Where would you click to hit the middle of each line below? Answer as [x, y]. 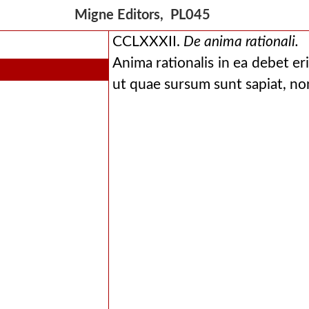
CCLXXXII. [148, 42]
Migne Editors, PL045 [146, 15]
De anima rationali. [241, 42]
